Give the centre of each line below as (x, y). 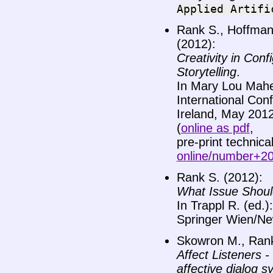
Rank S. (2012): (219, 178)
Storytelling (206, 72)
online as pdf (215, 128)
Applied (200, 9)
